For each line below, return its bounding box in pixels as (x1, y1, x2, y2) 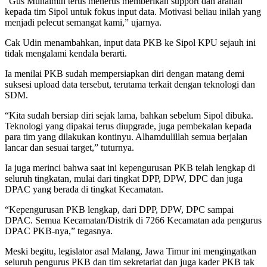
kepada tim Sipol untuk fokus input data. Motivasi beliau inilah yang (5, 6, 261, 17)
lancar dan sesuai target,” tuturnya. (5, 142, 134, 153)
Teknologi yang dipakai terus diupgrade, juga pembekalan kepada (5, 120, 252, 131)
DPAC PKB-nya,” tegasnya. (5, 225, 113, 236)
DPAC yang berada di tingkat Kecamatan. (5, 184, 163, 194)
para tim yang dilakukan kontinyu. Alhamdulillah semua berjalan (5, 131, 247, 142)
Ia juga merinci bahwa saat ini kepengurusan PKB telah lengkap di (5, 162, 255, 173)
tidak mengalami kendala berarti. (5, 48, 127, 58)
